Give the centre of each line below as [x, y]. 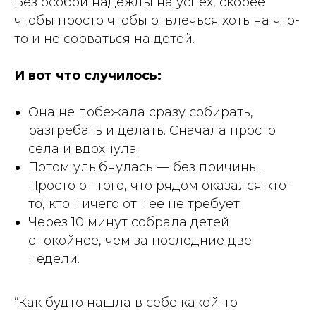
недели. [54, 259]
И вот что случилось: [88, 75]
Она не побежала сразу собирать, [141, 112]
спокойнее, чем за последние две [140, 240]
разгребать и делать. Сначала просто [152, 130]
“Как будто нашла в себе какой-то [126, 302]
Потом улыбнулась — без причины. [145, 167]
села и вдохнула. [84, 148]
